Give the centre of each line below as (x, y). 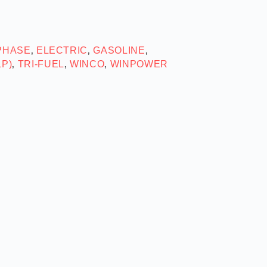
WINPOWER (139, 64)
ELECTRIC (62, 50)
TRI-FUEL (41, 64)
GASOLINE (119, 50)
